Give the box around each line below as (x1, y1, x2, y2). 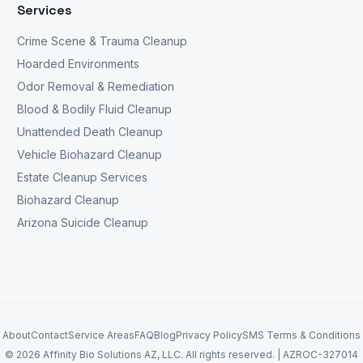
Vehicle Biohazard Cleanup (17, 147, 163, 161)
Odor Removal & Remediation (17, 79, 175, 93)
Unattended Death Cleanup (17, 125, 164, 139)
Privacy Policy (176, 329, 242, 341)
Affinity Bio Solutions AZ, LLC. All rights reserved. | (41, 348, 280, 361)
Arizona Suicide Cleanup (17, 216, 149, 229)
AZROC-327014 (283, 348, 358, 361)
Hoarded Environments (17, 57, 140, 70)
